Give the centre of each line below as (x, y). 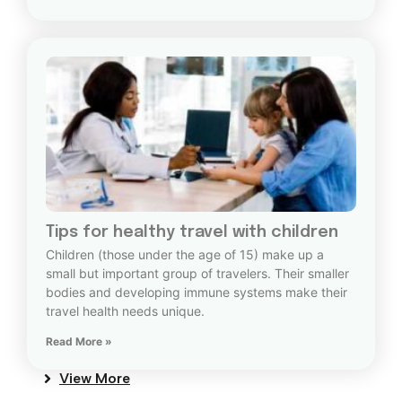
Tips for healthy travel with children (192, 233)
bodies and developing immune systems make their (197, 293)
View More (95, 379)
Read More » (79, 342)
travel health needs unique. (125, 311)
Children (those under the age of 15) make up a (185, 255)
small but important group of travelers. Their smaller (197, 274)
